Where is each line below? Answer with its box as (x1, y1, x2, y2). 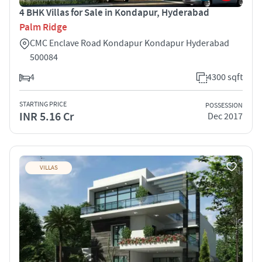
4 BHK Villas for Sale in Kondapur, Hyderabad (19, 6, 209, 19)
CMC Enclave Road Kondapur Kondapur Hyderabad (30, 37, 229, 49)
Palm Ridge (19, 20, 67, 34)
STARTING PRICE (19, 99, 67, 109)
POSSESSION (205, 101, 243, 111)
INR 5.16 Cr (19, 109, 74, 125)
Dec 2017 (208, 111, 243, 123)
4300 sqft (207, 71, 243, 83)
